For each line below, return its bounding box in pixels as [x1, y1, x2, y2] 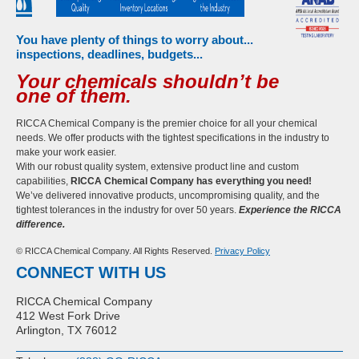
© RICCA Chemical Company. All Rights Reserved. [16, 246, 215, 256]
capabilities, [16, 175, 71, 187]
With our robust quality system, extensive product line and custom [16, 161, 299, 172]
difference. [16, 219, 65, 230]
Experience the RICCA [239, 204, 341, 216]
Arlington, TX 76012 [16, 324, 117, 337]
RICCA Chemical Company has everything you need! [71, 175, 314, 187]
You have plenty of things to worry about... [16, 33, 253, 46]
